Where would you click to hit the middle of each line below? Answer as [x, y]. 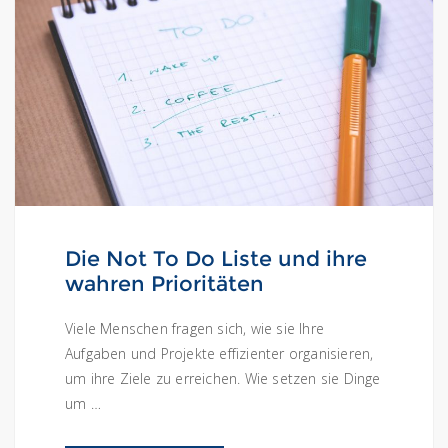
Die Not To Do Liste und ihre [216, 259]
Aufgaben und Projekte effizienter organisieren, [219, 354]
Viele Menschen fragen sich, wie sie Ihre [194, 329]
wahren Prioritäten [164, 284]
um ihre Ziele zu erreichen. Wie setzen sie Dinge [223, 379]
